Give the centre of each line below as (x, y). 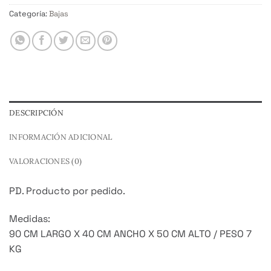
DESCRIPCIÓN (36, 113)
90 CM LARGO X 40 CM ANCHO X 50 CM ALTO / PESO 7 (130, 234)
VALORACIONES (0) (46, 162)
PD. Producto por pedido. (67, 191)
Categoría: (29, 14)
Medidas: (30, 219)
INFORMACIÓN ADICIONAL (61, 137)
